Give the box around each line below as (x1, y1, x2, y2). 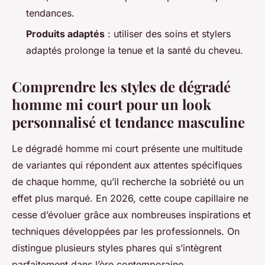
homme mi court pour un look (12, 94, 211, 114)
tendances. (26, 7, 75, 20)
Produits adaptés (26, 27, 105, 40)
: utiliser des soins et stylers (105, 27, 231, 40)
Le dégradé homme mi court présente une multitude (12, 142, 243, 154)
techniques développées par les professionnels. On (12, 225, 240, 237)
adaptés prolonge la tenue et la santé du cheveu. (26, 44, 243, 56)
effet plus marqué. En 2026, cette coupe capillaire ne (12, 192, 248, 204)
